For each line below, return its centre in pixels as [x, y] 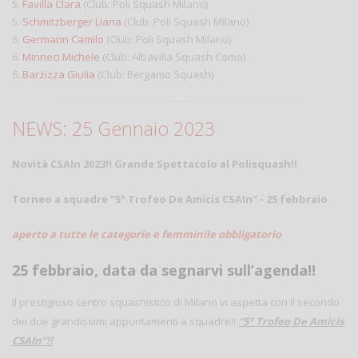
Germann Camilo [63, 39]
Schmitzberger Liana [72, 21]
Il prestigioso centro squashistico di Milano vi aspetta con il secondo [176, 302]
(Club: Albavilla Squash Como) [173, 56]
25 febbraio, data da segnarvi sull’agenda [160, 270]
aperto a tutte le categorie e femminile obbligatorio [147, 234]
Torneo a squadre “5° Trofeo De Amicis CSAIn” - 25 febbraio [170, 199]
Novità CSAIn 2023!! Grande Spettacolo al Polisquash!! [155, 163]
